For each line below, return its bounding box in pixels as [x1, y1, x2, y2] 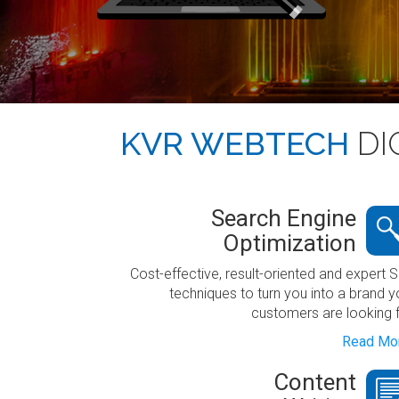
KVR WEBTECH [120, 125, 349, 162]
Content [273, 369, 356, 395]
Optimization [223, 230, 356, 256]
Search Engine [211, 205, 356, 232]
